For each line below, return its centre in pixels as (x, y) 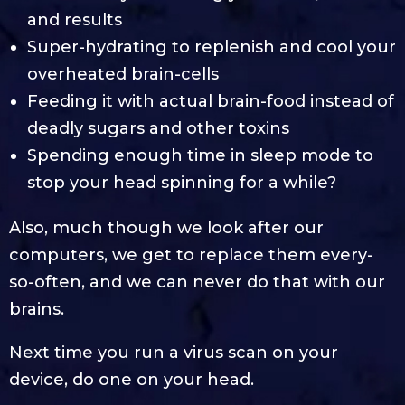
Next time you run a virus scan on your (174, 352)
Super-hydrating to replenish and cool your (212, 47)
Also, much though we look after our (166, 227)
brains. (37, 309)
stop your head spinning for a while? (182, 182)
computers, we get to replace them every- (191, 254)
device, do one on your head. (132, 379)
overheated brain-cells (123, 74)
